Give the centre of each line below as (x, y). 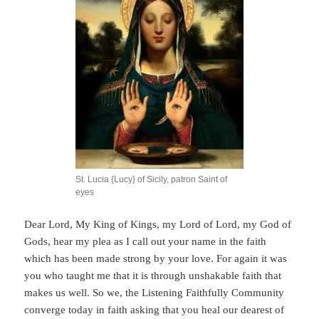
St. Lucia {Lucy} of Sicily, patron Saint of (151, 180)
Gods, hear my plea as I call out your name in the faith (146, 242)
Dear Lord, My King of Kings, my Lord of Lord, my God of (158, 225)
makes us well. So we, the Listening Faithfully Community (155, 293)
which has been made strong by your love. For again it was (156, 259)
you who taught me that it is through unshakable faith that (153, 276)
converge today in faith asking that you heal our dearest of (155, 310)
